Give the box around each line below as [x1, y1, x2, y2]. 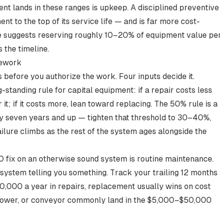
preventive [179, 3, 219, 12]
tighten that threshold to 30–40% [87, 113, 210, 122]
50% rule [170, 99, 203, 109]
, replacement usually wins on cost [84, 182, 211, 191]
